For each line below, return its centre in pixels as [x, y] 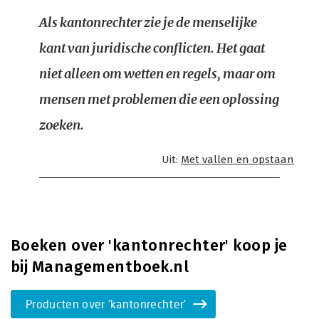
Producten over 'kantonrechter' [106, 304]
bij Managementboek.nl [100, 267]
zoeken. [62, 125]
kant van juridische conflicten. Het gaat [152, 48]
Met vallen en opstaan [237, 159]
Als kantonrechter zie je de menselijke [148, 22]
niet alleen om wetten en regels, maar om [157, 74]
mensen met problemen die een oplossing [159, 99]
